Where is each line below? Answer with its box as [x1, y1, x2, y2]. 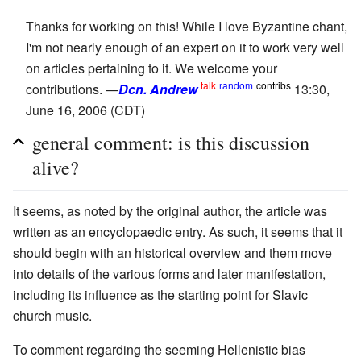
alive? [32, 154, 79, 180]
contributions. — [26, 79, 118, 98]
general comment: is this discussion [32, 129, 309, 156]
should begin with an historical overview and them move [13, 243, 332, 262]
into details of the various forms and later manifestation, [13, 263, 326, 283]
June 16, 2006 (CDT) [26, 100, 145, 119]
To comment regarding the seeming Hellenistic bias [13, 339, 305, 359]
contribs [256, 77, 291, 92]
